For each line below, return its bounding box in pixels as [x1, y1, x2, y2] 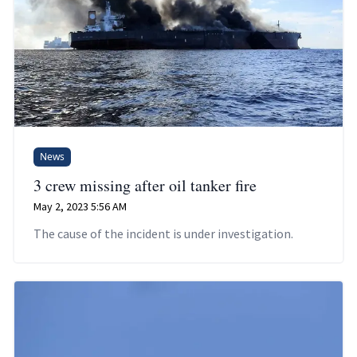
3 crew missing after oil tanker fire [33, 175, 257, 197]
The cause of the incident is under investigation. [33, 226, 293, 242]
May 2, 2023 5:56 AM [33, 199, 127, 214]
